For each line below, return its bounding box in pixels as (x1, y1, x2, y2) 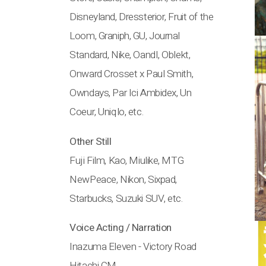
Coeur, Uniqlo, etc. (69, 104, 144, 120)
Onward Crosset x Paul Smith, (69, 66, 194, 82)
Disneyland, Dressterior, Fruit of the (69, 9, 214, 25)
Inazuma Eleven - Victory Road (69, 239, 197, 254)
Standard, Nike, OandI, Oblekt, (69, 47, 191, 63)
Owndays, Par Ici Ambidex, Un (69, 85, 192, 101)
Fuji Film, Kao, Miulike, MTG (69, 153, 184, 168)
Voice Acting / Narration (69, 220, 172, 235)
